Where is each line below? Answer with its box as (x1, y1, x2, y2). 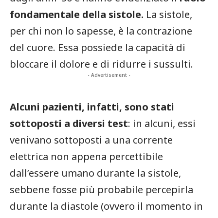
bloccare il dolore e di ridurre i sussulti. (10, 57, 193, 71)
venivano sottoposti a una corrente (10, 133, 173, 146)
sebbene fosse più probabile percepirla (10, 182, 193, 196)
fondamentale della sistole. (10, 7, 144, 21)
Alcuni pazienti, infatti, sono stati (10, 100, 174, 113)
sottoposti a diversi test (10, 116, 128, 130)
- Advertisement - (88, 71, 130, 78)
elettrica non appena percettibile (10, 149, 163, 163)
